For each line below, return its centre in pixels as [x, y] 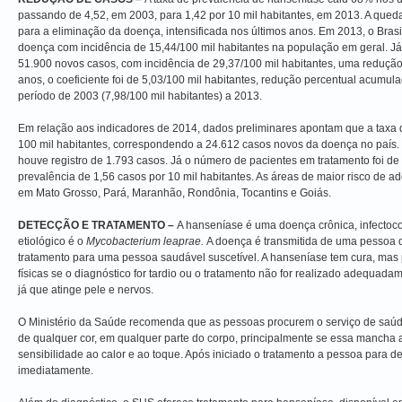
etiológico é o [51, 241]
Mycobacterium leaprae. [145, 241]
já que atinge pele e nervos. [86, 289]
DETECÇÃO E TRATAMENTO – [96, 225]
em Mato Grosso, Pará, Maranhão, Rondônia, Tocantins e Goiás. [175, 192]
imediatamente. [56, 370]
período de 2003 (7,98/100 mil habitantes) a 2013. [140, 96]
